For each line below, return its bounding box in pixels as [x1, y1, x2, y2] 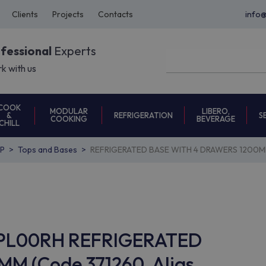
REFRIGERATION [114, 110, 173, 120]
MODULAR [49, 106, 88, 116]
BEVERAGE [197, 114, 235, 123]
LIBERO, [202, 106, 230, 116]
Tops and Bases [18, 144, 77, 155]
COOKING [50, 114, 87, 123]
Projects [52, 9, 84, 20]
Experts [52, 43, 96, 59]
